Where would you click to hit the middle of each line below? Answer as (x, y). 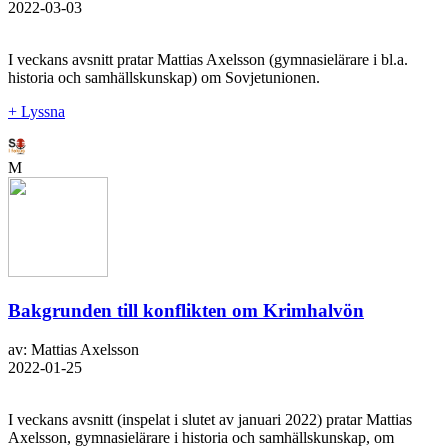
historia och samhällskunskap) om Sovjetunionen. (164, 78)
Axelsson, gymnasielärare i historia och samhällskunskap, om (201, 437)
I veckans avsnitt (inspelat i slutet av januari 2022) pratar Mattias (210, 419)
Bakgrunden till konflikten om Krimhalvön (186, 310)
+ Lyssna (36, 112)
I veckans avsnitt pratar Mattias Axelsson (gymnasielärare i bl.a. (208, 60)
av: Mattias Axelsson (73, 349)
